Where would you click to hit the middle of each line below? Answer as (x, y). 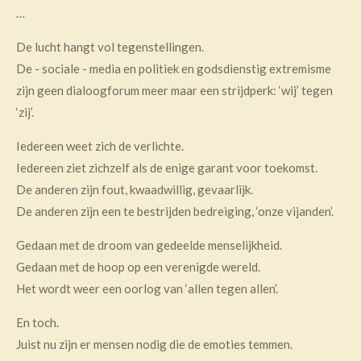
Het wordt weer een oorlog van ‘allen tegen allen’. (147, 288)
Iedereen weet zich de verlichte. (100, 146)
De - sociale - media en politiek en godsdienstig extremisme (174, 68)
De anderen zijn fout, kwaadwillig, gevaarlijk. (135, 189)
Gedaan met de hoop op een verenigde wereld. (138, 267)
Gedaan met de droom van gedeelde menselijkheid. (149, 245)
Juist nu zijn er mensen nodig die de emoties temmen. (154, 344)
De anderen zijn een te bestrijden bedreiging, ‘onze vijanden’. (175, 211)
